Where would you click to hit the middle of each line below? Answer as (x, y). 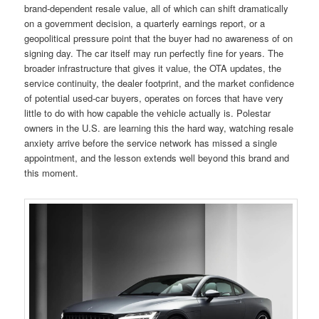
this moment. (52, 173)
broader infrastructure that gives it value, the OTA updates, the (153, 68)
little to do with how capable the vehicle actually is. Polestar (148, 113)
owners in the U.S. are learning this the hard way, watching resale (159, 128)
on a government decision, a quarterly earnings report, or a (145, 23)
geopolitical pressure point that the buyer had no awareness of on (159, 38)
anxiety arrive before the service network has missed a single (151, 143)
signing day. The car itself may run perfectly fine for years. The (154, 53)
